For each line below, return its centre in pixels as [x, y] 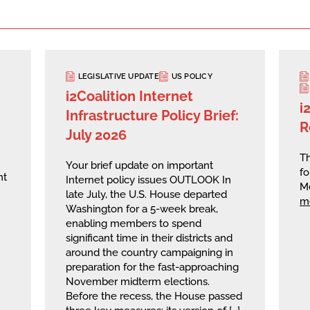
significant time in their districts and [149, 238]
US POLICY [192, 77]
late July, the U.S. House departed [146, 194]
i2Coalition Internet [129, 96]
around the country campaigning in [149, 252]
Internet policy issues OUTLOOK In [148, 180]
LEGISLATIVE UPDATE [118, 77]
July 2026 [96, 135]
